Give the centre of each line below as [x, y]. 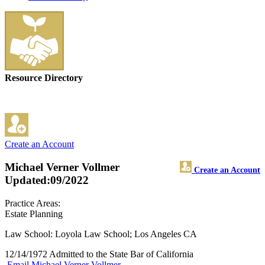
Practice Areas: [33, 203]
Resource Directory [44, 78]
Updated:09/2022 [47, 180]
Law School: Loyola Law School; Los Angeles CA [101, 234]
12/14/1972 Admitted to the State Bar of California [99, 254]
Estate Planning [34, 214]
